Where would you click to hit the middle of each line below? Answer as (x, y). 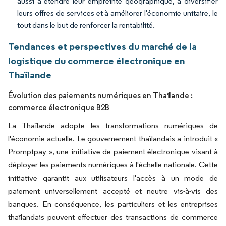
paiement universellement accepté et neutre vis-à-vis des (113, 191)
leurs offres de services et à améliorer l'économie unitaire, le (118, 13)
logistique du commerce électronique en (96, 61)
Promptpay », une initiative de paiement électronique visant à (113, 152)
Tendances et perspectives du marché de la (102, 46)
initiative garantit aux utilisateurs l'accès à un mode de (113, 178)
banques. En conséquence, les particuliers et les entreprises (113, 204)
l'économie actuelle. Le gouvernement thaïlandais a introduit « (113, 138)
